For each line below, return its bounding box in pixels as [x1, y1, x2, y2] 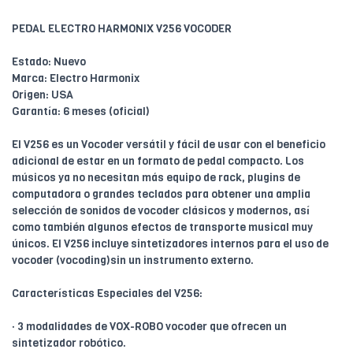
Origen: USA [12, 87, 73, 102]
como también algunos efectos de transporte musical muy [12, 219, 313, 235]
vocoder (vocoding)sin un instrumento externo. [12, 252, 254, 268]
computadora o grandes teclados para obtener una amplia [12, 186, 310, 202]
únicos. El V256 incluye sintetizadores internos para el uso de [12, 236, 329, 251]
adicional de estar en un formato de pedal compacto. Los [12, 153, 304, 169]
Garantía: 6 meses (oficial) [12, 103, 150, 119]
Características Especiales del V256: [12, 285, 203, 301]
